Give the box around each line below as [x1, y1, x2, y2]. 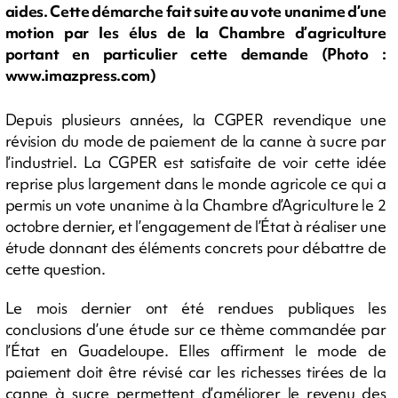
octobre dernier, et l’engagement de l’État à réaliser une [4, 215, 386, 236]
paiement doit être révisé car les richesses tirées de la [4, 361, 386, 382]
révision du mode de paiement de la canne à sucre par [4, 130, 386, 151]
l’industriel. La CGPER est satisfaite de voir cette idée [4, 151, 386, 172]
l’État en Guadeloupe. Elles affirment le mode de [4, 339, 386, 361]
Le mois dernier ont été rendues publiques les [4, 297, 386, 318]
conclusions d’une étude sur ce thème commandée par [4, 318, 386, 339]
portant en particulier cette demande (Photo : [4, 44, 386, 65]
